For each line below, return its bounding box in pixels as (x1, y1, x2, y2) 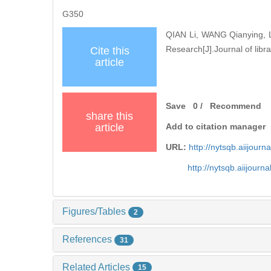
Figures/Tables (62, 206, 128, 217)
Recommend (209, 101, 261, 111)
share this (86, 110, 133, 123)
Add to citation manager (166, 122, 266, 132)
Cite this (90, 45, 129, 57)
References (62, 233, 114, 244)
